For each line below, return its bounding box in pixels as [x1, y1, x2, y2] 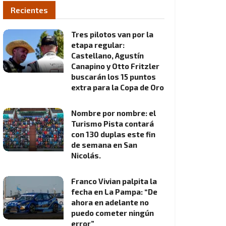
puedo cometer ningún [71, 208, 154, 217]
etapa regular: [71, 40, 125, 49]
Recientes [11, 5, 48, 15]
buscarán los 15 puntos [71, 72, 156, 81]
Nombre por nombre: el [71, 108, 156, 118]
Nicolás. [71, 151, 101, 160]
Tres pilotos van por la [71, 30, 153, 39]
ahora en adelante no [71, 198, 149, 207]
